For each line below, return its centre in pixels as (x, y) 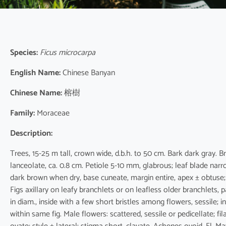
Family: (22, 114)
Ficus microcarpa (67, 53)
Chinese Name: (36, 93)
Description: (31, 134)
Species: (24, 53)
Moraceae (52, 114)
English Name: (35, 73)
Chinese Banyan (88, 73)
